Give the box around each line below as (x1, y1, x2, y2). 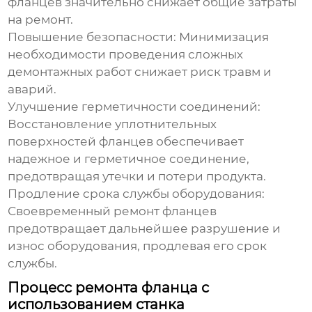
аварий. (8, 82, 57, 97)
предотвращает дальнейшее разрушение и (8, 221, 281, 236)
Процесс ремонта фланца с (8, 279, 210, 297)
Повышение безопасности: (8, 30, 177, 45)
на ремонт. (8, 13, 74, 27)
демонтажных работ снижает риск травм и (8, 65, 272, 79)
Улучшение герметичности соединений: (8, 100, 261, 114)
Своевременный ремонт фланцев (8, 204, 217, 219)
